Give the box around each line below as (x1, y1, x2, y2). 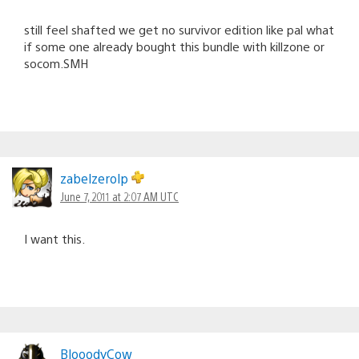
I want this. (24, 231, 85, 247)
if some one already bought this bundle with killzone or (24, 38, 325, 54)
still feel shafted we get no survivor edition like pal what (24, 22, 334, 38)
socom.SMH (24, 55, 88, 71)
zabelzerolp (60, 170, 131, 188)
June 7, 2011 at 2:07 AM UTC (60, 189, 179, 204)
